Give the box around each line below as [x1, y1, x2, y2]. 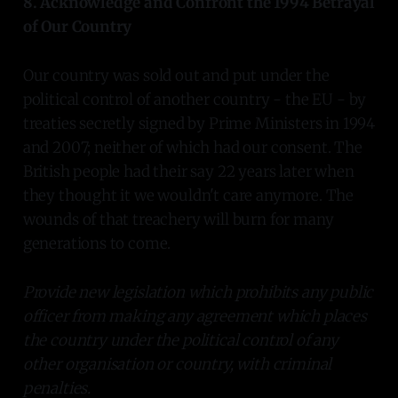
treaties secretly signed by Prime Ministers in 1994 [22, 113, 376, 133]
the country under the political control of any [22, 330, 338, 350]
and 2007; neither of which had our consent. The [22, 137, 362, 157]
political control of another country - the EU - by [22, 89, 367, 109]
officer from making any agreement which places [22, 306, 367, 326]
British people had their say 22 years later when [22, 161, 354, 181]
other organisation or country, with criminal [22, 354, 332, 374]
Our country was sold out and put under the [22, 65, 330, 85]
